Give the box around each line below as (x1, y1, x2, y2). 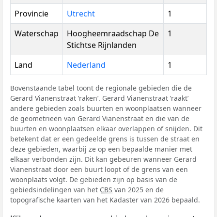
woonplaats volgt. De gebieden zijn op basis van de (10, 175, 177, 185)
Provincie (15, 8, 48, 19)
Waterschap (15, 28, 59, 39)
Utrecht (67, 8, 95, 19)
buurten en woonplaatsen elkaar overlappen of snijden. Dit (10, 124, 202, 134)
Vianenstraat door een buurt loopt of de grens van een (10, 165, 188, 174)
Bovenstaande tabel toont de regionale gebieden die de (10, 83, 192, 93)
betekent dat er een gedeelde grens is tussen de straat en (10, 134, 200, 144)
